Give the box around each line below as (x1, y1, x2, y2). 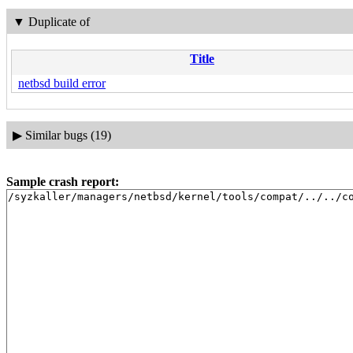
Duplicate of (28, 14, 90, 28)
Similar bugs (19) (24, 128, 111, 142)
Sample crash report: (6, 174, 119, 188)
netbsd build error (18, 76, 106, 91)
